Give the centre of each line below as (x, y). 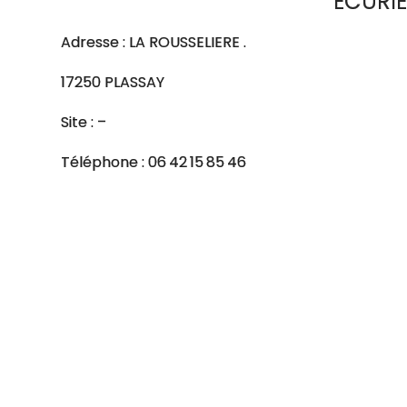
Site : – (84, 122)
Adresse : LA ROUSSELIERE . (154, 42)
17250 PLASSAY (113, 82)
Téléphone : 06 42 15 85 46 (154, 162)
